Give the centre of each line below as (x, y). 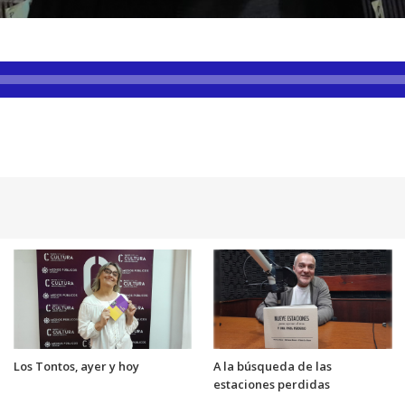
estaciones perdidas (272, 385)
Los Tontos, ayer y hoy (76, 367)
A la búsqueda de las (273, 367)
